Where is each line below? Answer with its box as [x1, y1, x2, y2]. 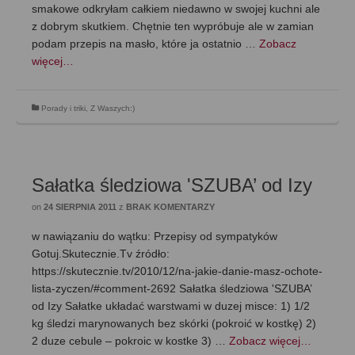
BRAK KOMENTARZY [126, 202, 215, 212]
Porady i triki [41, 104, 86, 113]
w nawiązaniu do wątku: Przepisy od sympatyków [32, 230, 277, 242]
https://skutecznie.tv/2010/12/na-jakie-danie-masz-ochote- [32, 265, 323, 277]
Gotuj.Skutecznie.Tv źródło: [32, 247, 170, 260]
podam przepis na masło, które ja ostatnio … [32, 37, 259, 50]
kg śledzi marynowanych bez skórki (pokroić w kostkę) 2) [32, 317, 316, 330]
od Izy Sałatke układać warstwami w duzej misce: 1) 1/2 [32, 300, 310, 312]
